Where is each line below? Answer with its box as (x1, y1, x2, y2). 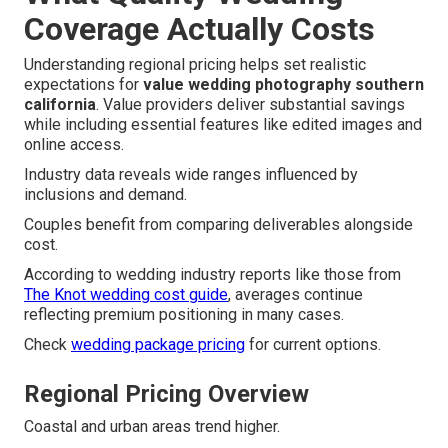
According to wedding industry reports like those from (24, 265, 401, 285)
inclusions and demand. (24, 185, 187, 205)
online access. (24, 135, 124, 155)
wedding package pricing (71, 335, 245, 355)
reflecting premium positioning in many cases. (24, 305, 344, 325)
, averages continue (228, 285, 363, 305)
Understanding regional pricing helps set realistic (24, 55, 366, 75)
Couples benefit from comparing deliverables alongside (24, 215, 413, 235)
